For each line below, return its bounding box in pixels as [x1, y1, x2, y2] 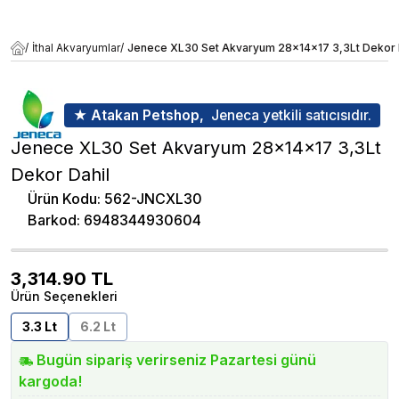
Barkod [28, 211, 77, 229]
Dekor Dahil [11, 164, 110, 185]
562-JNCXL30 [104, 190, 202, 208]
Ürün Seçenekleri [11, 289, 118, 304]
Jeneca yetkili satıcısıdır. [211, 106, 371, 124]
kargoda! [19, 372, 82, 390]
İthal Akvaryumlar [32, 41, 120, 54]
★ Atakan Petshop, [73, 106, 204, 124]
